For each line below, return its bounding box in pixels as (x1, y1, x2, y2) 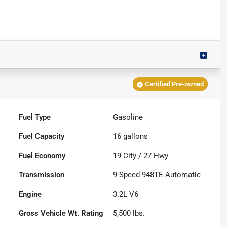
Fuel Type (19, 112, 51, 122)
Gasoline (113, 112, 143, 122)
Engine (19, 190, 42, 199)
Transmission (19, 170, 65, 180)
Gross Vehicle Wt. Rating (19, 209, 104, 218)
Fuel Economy (19, 151, 66, 161)
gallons (121, 132, 148, 141)
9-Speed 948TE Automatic (113, 170, 201, 180)
